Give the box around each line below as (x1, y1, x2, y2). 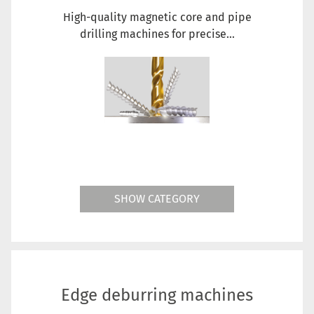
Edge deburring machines (61, 285, 253, 305)
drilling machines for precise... (79, 27, 235, 41)
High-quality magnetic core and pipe (62, 10, 252, 24)
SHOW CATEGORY (114, 191, 200, 205)
